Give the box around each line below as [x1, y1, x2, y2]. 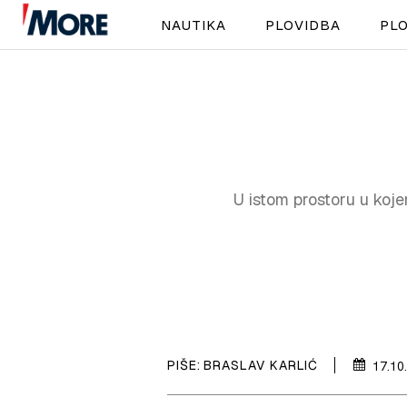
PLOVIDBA [264, 15, 341, 34]
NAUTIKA [160, 15, 226, 34]
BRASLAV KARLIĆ [203, 356, 318, 373]
